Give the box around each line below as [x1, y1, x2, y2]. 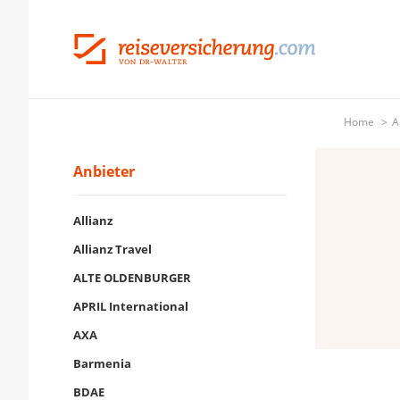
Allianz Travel [73, 241, 152, 257]
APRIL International [73, 298, 188, 314]
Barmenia [73, 355, 131, 371]
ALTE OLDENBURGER [73, 270, 191, 286]
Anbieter [73, 162, 135, 181]
